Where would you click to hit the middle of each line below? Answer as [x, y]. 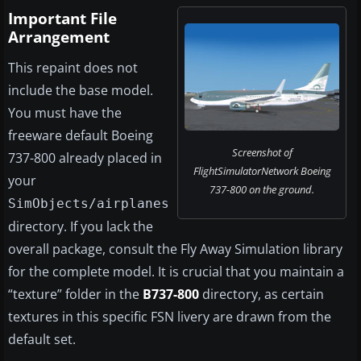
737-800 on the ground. [262, 190]
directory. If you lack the [81, 227]
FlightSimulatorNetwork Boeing [262, 171]
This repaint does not [73, 68]
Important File [62, 19]
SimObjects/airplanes [89, 204]
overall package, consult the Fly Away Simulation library [175, 249]
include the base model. [81, 91]
